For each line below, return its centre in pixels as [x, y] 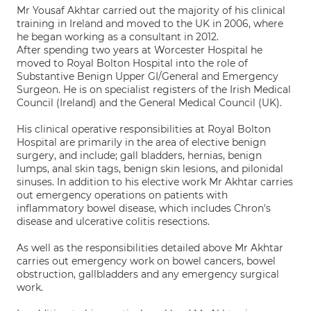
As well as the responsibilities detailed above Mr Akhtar [150, 248]
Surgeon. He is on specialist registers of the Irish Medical [154, 90]
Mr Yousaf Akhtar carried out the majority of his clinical [151, 10]
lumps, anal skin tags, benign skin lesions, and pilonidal [150, 169]
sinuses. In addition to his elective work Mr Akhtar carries [155, 182]
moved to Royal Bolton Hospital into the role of [132, 63]
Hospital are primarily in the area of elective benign [141, 142]
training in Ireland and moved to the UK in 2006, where [150, 24]
